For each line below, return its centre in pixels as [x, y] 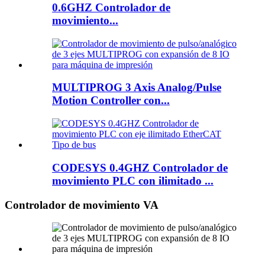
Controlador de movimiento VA [82, 205]
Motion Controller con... [111, 101]
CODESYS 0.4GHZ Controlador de [140, 167]
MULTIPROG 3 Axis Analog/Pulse [137, 88]
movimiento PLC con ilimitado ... [133, 180]
